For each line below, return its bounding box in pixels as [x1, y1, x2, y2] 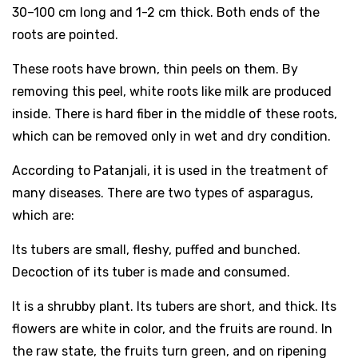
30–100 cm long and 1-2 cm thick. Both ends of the [12, 4, 320, 20]
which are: [12, 207, 74, 223]
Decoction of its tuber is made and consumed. [12, 264, 290, 280]
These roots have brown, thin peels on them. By [12, 61, 298, 77]
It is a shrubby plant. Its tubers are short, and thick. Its [12, 298, 336, 314]
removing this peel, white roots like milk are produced [12, 83, 332, 99]
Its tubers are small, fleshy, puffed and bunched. [12, 241, 300, 257]
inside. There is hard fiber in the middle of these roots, [12, 105, 337, 121]
